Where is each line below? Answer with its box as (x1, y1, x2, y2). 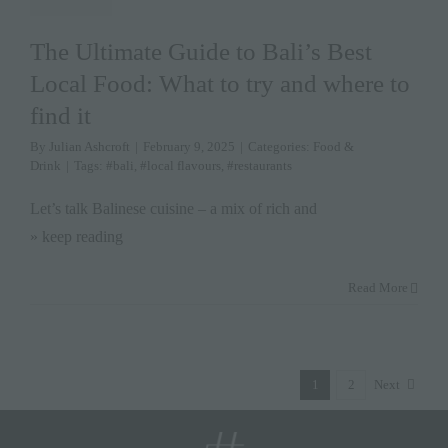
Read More (348, 280, 408, 295)
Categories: (248, 139, 313, 154)
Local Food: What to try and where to (30, 70, 410, 97)
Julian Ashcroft (49, 139, 130, 154)
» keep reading (30, 228, 123, 245)
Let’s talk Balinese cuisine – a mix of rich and (30, 200, 317, 217)
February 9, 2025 (143, 139, 235, 154)
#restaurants (227, 158, 292, 173)
